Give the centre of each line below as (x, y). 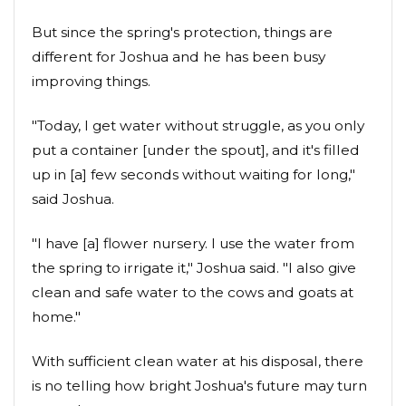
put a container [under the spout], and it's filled (196, 150)
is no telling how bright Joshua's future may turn (199, 386)
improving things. (91, 81)
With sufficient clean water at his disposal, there (198, 361)
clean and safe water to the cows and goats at (193, 292)
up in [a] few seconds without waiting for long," (193, 174)
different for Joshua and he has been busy (179, 57)
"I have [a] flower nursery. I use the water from (193, 243)
